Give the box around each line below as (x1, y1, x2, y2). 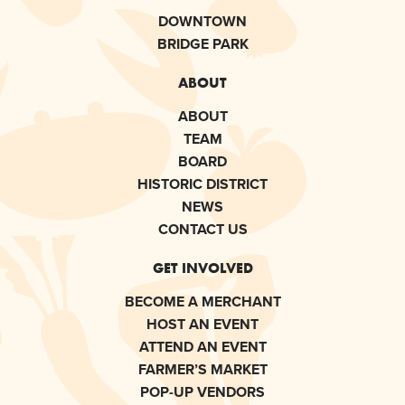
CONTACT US (157, 219, 248, 240)
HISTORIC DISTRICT (137, 174, 268, 195)
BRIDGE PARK (156, 33, 249, 55)
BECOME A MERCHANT (124, 291, 281, 313)
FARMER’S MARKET (137, 359, 268, 381)
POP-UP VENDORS (140, 381, 265, 403)
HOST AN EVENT (146, 314, 259, 335)
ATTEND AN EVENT (138, 336, 267, 358)
